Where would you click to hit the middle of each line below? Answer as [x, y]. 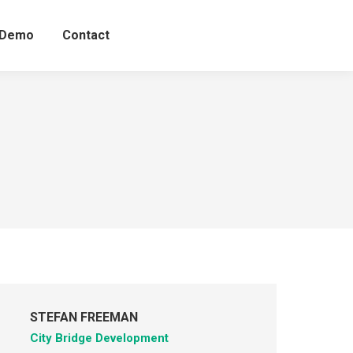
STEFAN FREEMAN [84, 317]
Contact [85, 35]
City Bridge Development [99, 338]
